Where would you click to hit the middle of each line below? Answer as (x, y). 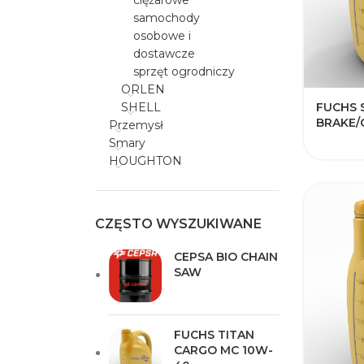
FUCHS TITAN (214, 335)
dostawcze (164, 54)
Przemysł (136, 125)
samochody (167, 18)
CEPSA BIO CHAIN (226, 257)
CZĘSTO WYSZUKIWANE (178, 224)
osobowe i (162, 36)
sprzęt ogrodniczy (184, 71)
